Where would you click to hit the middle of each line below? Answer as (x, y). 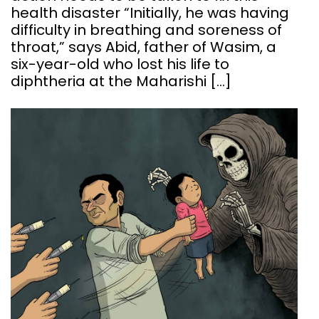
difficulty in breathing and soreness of (146, 30)
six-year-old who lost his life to (120, 64)
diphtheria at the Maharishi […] (121, 81)
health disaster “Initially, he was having (150, 12)
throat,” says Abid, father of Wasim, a (143, 47)
